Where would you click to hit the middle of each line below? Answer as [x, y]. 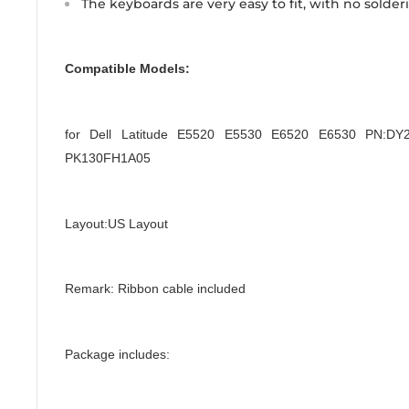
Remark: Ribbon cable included [155, 289]
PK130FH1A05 [108, 157]
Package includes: [117, 354]
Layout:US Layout [116, 223]
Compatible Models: [127, 69]
